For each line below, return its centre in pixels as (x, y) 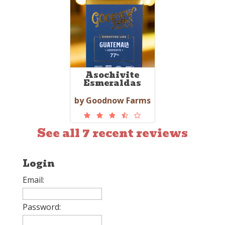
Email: (33, 180)
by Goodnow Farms (112, 101)
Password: (41, 207)
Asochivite (113, 75)
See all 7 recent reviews (112, 134)
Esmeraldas (113, 83)
